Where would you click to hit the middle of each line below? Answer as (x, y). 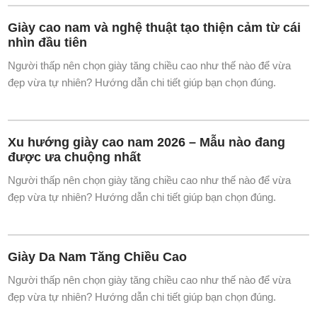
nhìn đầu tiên (48, 195)
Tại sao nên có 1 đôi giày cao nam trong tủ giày (151, 48)
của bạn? (36, 63)
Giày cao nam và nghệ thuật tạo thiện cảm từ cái (155, 180)
